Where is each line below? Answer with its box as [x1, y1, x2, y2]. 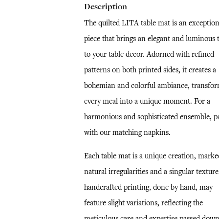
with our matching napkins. [84, 128, 171, 137]
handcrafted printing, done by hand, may [84, 182, 213, 192]
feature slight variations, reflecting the [84, 198, 203, 208]
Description [84, 1, 127, 12]
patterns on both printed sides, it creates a [84, 65, 216, 75]
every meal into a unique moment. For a [84, 96, 210, 106]
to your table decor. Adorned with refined [84, 49, 214, 59]
